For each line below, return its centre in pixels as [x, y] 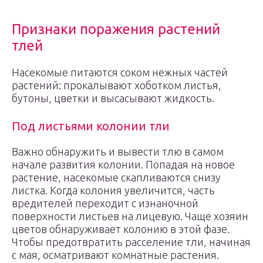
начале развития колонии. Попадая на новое [123, 164]
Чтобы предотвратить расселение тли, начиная [131, 242]
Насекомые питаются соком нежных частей [120, 72]
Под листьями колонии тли [91, 126]
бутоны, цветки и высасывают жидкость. [113, 98]
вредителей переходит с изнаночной [105, 203]
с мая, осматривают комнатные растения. [115, 255]
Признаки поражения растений [116, 29]
